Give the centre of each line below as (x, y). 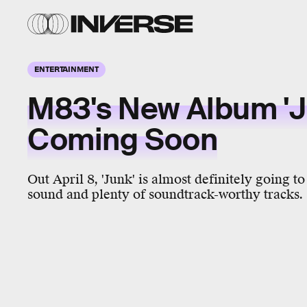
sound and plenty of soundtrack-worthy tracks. (165, 194)
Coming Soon (123, 140)
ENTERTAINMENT (66, 69)
